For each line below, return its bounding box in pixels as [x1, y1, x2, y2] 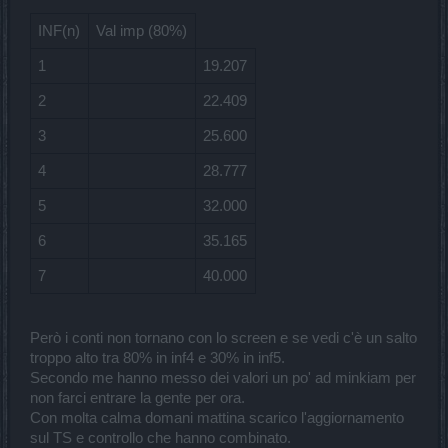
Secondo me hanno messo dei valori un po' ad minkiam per [30, 370, 416, 387]
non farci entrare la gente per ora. [30, 390, 245, 407]
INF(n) [38, 22, 81, 39]
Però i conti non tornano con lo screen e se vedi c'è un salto [30, 330, 417, 347]
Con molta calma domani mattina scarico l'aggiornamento [30, 410, 404, 427]
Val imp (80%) [96, 22, 188, 39]
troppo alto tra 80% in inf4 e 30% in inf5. [30, 350, 285, 367]
